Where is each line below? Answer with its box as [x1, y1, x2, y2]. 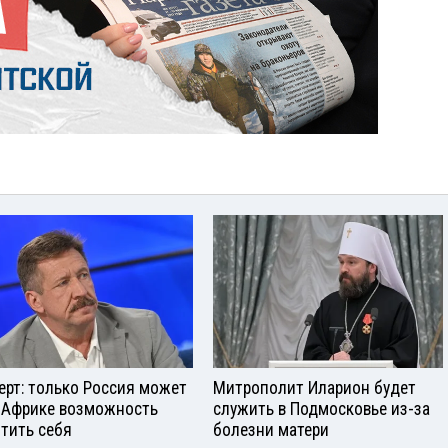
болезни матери [213, 419, 329, 440]
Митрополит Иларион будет [213, 377, 416, 398]
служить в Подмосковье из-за [213, 398, 430, 419]
